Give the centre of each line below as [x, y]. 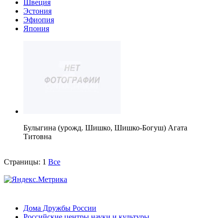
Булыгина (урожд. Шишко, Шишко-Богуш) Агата [105, 128]
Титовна [37, 137]
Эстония [37, 11]
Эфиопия [39, 20]
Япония [36, 29]
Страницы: [22, 162]
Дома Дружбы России [60, 208]
